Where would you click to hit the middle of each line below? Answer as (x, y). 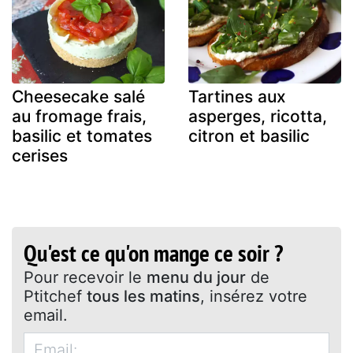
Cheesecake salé (78, 96)
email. (46, 315)
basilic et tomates (82, 136)
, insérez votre (254, 296)
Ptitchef (55, 296)
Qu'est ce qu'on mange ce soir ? (153, 252)
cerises (40, 155)
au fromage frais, (79, 116)
